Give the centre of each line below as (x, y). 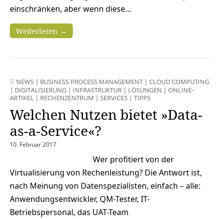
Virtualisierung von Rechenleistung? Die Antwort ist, (106, 172)
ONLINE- (181, 90)
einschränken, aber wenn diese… (71, 9)
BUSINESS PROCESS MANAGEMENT (91, 81)
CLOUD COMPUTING (179, 81)
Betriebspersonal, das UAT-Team (69, 212)
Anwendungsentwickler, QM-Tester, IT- (80, 199)
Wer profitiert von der (133, 159)
